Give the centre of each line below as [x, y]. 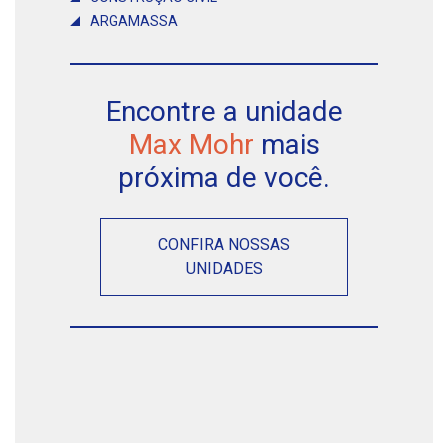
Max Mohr [191, 144]
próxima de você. [224, 177]
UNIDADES [224, 268]
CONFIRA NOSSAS [224, 244]
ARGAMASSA [134, 20]
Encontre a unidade [224, 111]
